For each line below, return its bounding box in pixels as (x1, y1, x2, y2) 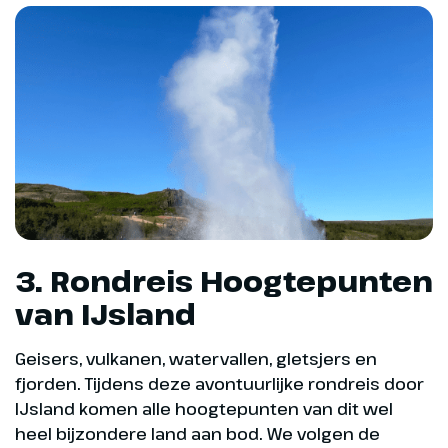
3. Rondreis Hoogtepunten (15, 261, 433, 300)
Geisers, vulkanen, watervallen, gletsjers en (15, 346, 377, 370)
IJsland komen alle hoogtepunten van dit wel (15, 396, 393, 420)
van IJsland (15, 294, 196, 333)
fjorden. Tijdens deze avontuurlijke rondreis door (15, 371, 424, 395)
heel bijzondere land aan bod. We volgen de (15, 421, 380, 445)
